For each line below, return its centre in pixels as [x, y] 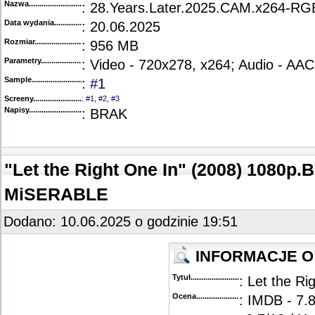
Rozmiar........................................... [65, 41]
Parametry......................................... [66, 60]
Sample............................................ [64, 79]
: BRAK [104, 114]
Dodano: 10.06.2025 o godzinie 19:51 [121, 221]
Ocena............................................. [232, 296]
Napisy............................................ [63, 110]
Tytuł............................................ [228, 277]
